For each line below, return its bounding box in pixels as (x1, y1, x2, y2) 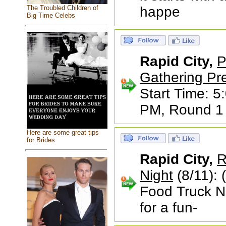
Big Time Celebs (26, 11, 75, 19)
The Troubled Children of (26, 4, 98, 12)
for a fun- (140, 200, 197, 215)
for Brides (26, 136, 55, 144)
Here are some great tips (26, 129, 99, 137)
